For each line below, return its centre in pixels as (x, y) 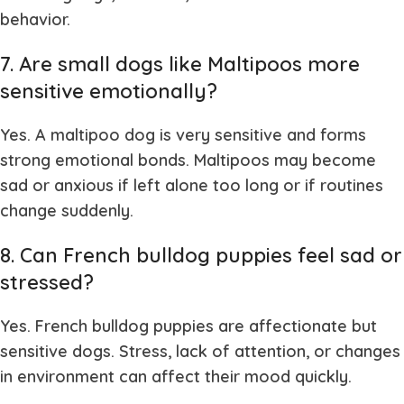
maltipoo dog (103, 134)
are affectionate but (295, 326)
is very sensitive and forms (261, 134)
